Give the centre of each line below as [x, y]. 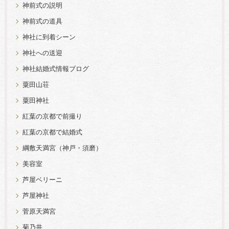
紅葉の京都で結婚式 [52, 132]
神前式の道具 [42, 21]
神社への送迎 [42, 53]
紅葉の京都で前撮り [52, 117]
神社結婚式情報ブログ [55, 69]
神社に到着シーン [49, 37]
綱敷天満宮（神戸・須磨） [62, 148]
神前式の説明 [42, 6]
